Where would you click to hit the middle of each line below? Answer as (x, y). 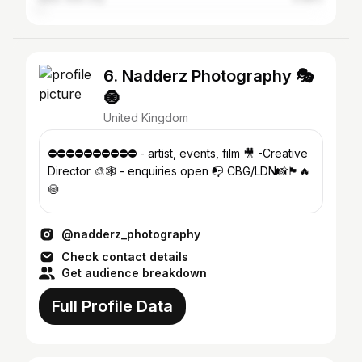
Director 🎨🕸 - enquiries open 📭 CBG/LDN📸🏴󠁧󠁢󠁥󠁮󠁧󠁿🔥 (84, 171)
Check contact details (125, 257)
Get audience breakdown (134, 273)
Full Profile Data (112, 306)
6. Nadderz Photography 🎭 (209, 76)
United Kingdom (146, 118)
